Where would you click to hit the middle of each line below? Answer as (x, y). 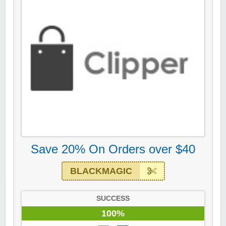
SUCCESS (113, 199)
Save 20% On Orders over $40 (113, 149)
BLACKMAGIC (101, 171)
